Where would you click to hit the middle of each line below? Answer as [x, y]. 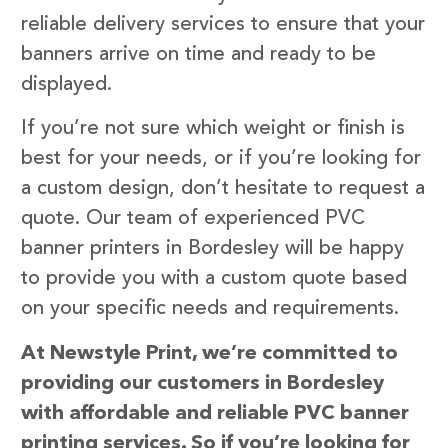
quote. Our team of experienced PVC [193, 219]
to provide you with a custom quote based [214, 279]
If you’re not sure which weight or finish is [213, 129]
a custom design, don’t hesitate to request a [223, 189]
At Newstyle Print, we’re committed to [209, 353]
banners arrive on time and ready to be [198, 54]
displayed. [66, 84]
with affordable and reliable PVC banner [215, 413]
